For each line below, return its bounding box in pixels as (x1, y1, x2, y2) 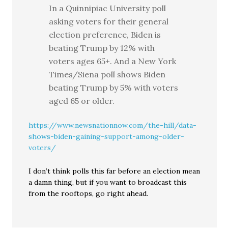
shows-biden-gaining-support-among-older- (28, 132, 185, 141)
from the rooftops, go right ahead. (28, 189, 149, 198)
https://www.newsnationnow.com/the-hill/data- (28, 121, 197, 130)
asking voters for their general (49, 16, 169, 27)
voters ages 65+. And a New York (49, 56, 177, 67)
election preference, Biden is (49, 30, 161, 40)
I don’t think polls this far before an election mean (28, 166, 201, 176)
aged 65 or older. (49, 96, 115, 106)
